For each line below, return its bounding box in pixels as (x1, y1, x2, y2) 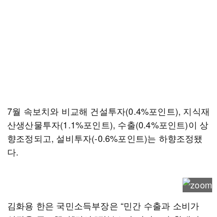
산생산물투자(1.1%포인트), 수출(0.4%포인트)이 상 (7, 118, 209, 131)
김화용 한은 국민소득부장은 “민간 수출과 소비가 (7, 199, 200, 212)
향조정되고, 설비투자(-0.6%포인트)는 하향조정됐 (7, 132, 203, 144)
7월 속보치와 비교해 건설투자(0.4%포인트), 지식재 (7, 105, 210, 117)
